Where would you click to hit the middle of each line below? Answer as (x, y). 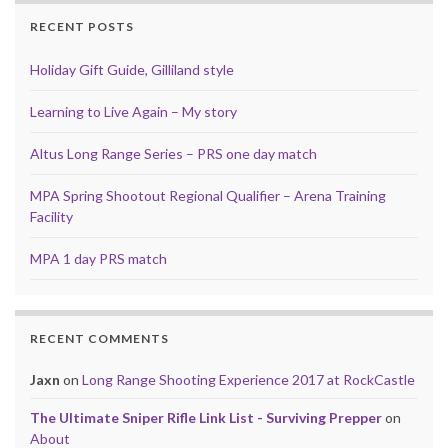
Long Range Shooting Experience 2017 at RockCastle (248, 380)
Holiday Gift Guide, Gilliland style (132, 70)
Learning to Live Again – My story (133, 112)
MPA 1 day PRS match (98, 259)
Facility (51, 217)
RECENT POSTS (82, 27)
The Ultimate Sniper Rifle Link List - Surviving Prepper (206, 418)
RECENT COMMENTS (99, 339)
